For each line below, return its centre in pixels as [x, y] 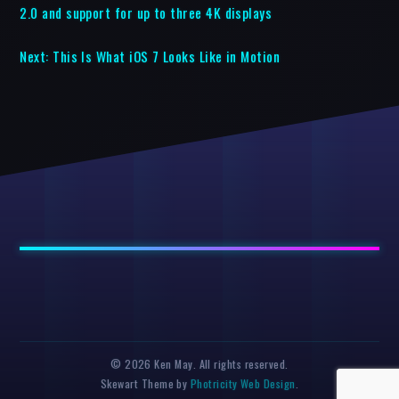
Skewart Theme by [145, 383]
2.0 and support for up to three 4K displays [146, 12]
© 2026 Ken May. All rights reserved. [199, 363]
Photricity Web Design [243, 383]
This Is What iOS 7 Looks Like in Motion [167, 56]
